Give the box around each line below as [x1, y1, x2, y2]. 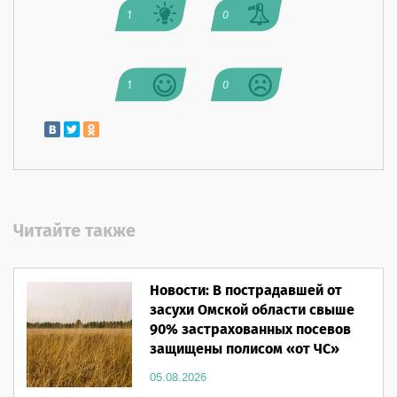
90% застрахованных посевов [149, 318, 351, 341]
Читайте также [13, 217, 136, 245]
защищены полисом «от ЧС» [149, 338, 339, 361]
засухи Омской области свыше [149, 299, 354, 322]
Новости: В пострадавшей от [149, 279, 342, 302]
